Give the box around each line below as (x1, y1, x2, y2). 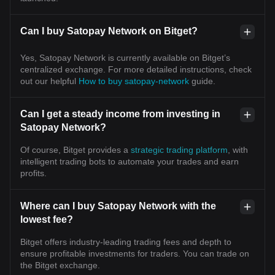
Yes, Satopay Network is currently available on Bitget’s (20, 52, 230, 63)
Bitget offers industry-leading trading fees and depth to (20, 236, 231, 247)
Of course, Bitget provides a (20, 144, 131, 155)
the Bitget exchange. (20, 260, 100, 270)
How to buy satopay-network (79, 76, 192, 86)
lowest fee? (20, 214, 73, 225)
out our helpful (20, 76, 79, 86)
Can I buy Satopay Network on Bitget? (20, 25, 198, 36)
